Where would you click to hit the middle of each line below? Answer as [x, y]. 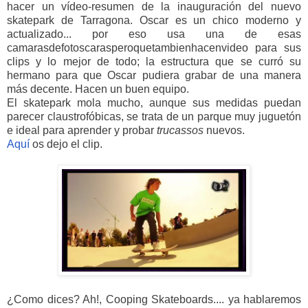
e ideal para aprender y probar [82, 131]
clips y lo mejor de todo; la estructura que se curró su [154, 62]
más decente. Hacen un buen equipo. [99, 89]
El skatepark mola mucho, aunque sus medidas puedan [154, 103]
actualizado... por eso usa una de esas [154, 34]
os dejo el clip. [69, 144]
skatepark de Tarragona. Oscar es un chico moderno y [154, 21]
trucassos [180, 131]
